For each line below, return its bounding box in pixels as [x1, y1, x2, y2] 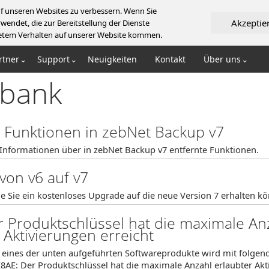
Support [37, 53, 70, 65]
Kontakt [155, 53, 186, 65]
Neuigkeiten [88, 53, 137, 65]
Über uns [204, 53, 241, 65]
